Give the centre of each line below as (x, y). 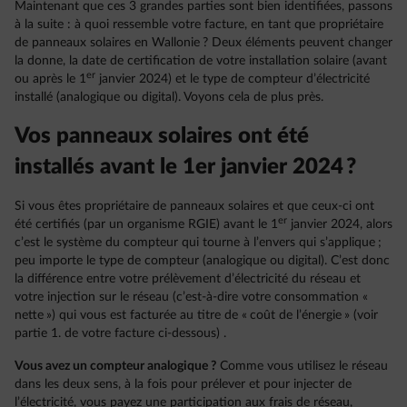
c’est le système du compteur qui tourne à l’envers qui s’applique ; (198, 243)
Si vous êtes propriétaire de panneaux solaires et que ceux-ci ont (194, 206)
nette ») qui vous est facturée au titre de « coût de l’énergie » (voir (196, 315)
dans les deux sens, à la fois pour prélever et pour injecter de (183, 384)
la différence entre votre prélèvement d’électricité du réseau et (188, 279)
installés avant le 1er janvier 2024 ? (185, 167)
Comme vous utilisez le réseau (302, 366)
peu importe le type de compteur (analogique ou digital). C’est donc (202, 261)
